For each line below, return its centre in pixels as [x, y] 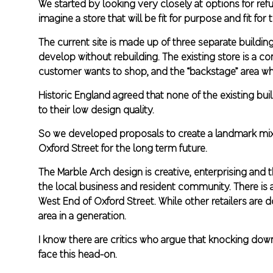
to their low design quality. [97, 110]
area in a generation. [83, 216]
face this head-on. [78, 254]
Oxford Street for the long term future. [123, 148]
